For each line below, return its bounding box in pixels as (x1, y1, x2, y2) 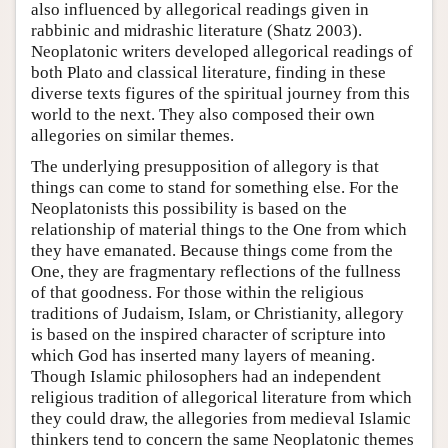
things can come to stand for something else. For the (31, 178, 399, 198)
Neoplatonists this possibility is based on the (31, 199, 347, 219)
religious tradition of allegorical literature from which (31, 388, 412, 408)
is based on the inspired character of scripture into (31, 325, 386, 345)
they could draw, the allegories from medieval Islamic (31, 409, 411, 429)
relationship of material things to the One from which (31, 220, 407, 240)
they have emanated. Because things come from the (31, 241, 393, 261)
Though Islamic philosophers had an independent (31, 367, 381, 387)
